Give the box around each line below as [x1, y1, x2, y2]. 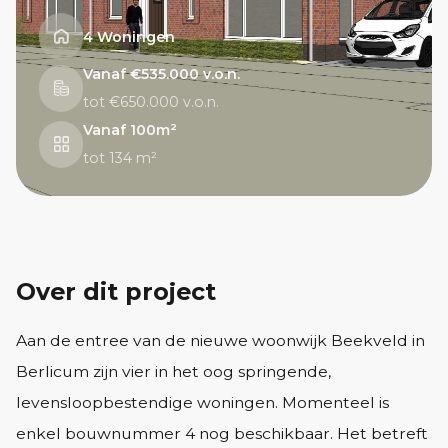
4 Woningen [83, 27, 176, 46]
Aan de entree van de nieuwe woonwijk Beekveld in [15, 331, 425, 351]
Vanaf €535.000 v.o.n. [83, 65, 241, 84]
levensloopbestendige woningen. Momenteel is [15, 393, 389, 413]
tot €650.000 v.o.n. [83, 93, 220, 112]
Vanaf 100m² [83, 121, 178, 140]
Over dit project [15, 277, 216, 307]
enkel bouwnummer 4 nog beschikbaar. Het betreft [15, 424, 428, 444]
